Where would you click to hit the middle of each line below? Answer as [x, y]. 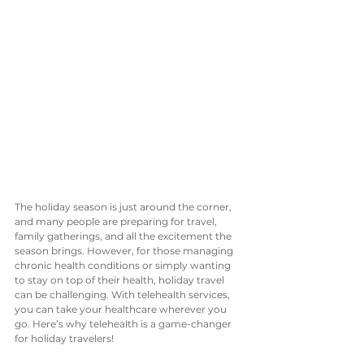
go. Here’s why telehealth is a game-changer [124, 324]
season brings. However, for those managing [125, 251]
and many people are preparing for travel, [117, 221]
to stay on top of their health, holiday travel [121, 280]
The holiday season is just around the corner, [124, 207]
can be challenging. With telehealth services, [123, 295]
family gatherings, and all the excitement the [124, 236]
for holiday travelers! [64, 338]
